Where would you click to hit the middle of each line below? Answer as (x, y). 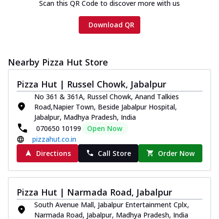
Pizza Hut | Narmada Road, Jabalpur (94, 192)
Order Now (176, 153)
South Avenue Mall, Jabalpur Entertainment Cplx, (112, 204)
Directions (53, 153)
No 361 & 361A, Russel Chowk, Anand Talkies (107, 96)
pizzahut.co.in (54, 139)
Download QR (111, 24)
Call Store (114, 153)
